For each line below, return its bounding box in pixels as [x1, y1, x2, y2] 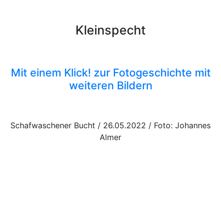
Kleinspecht [75, 22, 146, 37]
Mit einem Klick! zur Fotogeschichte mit [10, 66, 211, 79]
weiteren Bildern [69, 78, 152, 92]
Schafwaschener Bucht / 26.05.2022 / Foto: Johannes [10, 120, 211, 130]
